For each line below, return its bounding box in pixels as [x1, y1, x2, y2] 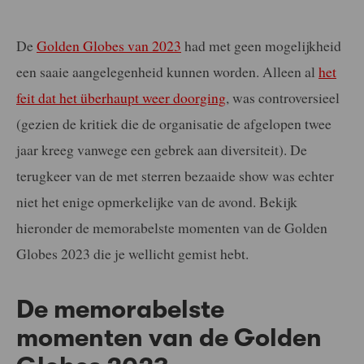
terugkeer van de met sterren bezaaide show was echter [16, 165, 334, 185]
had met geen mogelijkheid [181, 35, 341, 55]
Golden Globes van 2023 [37, 35, 181, 55]
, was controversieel [226, 87, 340, 107]
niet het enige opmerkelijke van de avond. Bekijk [16, 191, 297, 211]
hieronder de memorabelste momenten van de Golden [16, 217, 327, 237]
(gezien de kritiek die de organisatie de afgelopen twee [16, 113, 331, 133]
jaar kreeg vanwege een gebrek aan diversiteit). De [16, 139, 307, 159]
